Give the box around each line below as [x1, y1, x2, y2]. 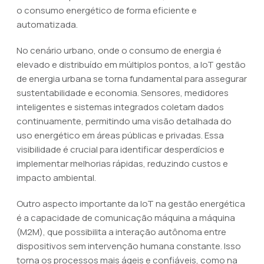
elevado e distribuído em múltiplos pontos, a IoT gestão [16, 58, 246, 71]
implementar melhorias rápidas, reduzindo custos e [16, 157, 228, 170]
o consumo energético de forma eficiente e [16, 4, 197, 16]
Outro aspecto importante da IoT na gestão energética [16, 197, 245, 210]
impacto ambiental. [16, 171, 96, 184]
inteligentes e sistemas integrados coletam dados [16, 101, 224, 113]
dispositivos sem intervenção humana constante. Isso [16, 240, 241, 252]
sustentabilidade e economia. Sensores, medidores [16, 87, 229, 99]
